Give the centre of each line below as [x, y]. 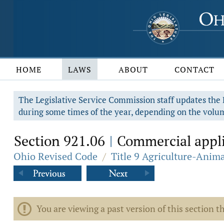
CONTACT [195, 69]
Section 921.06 [61, 141]
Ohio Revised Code [55, 156]
